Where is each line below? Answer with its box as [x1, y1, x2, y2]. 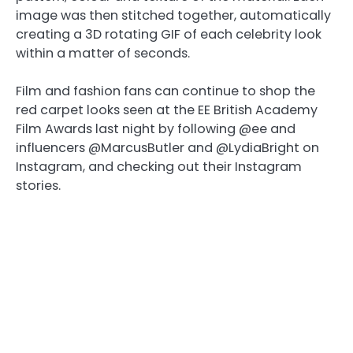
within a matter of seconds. [16, 43, 190, 62]
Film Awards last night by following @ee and [16, 119, 295, 138]
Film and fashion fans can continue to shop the [16, 81, 315, 100]
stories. [16, 176, 61, 195]
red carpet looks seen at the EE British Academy [16, 100, 318, 119]
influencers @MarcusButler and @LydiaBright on [16, 138, 319, 157]
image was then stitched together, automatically [16, 6, 331, 24]
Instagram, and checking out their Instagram [16, 157, 302, 176]
